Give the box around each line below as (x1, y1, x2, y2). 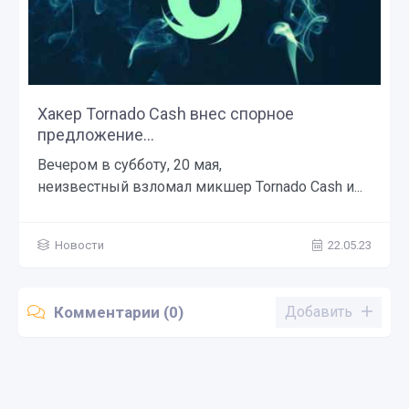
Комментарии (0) (54, 302, 184, 321)
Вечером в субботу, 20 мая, (37, 156, 222, 174)
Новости (55, 238, 104, 253)
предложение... (37, 125, 154, 145)
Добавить (285, 303, 352, 321)
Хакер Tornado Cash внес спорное (37, 104, 294, 124)
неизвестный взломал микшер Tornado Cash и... (37, 178, 362, 196)
